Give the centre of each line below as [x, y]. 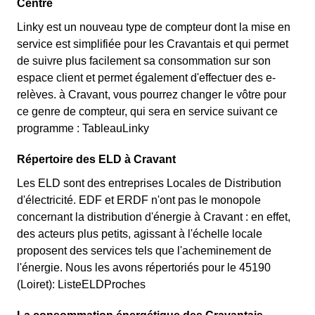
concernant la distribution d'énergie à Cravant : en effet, [154, 217]
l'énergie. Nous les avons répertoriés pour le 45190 [144, 268]
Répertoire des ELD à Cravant [96, 159]
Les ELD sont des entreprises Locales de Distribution [149, 183]
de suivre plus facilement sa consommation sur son [144, 61]
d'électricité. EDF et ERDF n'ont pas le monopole [139, 200]
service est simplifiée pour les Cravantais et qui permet [153, 44]
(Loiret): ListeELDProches [81, 284]
